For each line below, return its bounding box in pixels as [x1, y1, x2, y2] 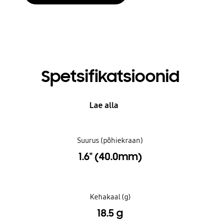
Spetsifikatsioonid [41, 66, 179, 87]
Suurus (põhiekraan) [77, 136, 143, 145]
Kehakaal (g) [89, 192, 131, 202]
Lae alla [89, 100, 119, 111]
